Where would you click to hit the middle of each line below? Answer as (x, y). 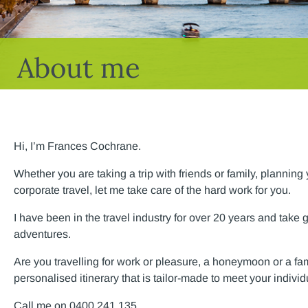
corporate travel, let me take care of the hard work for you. (152, 190)
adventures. (42, 234)
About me (79, 68)
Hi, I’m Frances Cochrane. (77, 146)
